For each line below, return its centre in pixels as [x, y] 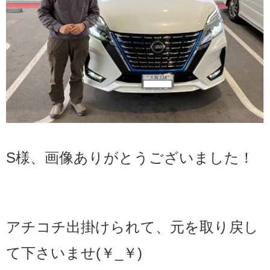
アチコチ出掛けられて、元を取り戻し [132, 227]
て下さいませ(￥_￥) [74, 253]
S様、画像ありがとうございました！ [130, 157]
